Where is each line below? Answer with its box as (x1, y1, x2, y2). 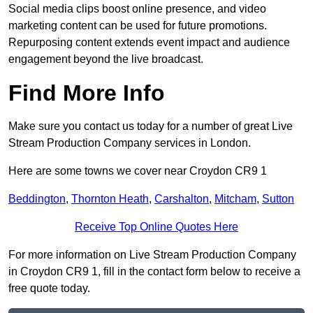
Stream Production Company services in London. (8, 137, 251, 150)
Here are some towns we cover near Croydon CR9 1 (8, 165, 267, 177)
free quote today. (8, 282, 90, 295)
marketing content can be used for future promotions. (8, 20, 267, 32)
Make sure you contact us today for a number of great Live (8, 120, 293, 133)
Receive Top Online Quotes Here (75, 221, 238, 233)
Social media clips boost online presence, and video (8, 3, 266, 15)
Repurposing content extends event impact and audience (8, 36, 290, 49)
